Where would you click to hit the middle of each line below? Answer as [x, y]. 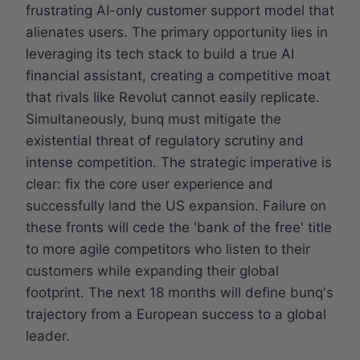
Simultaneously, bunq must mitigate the [153, 119]
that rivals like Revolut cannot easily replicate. [173, 97]
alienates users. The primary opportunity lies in [177, 32]
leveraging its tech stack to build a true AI [160, 53]
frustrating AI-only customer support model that [180, 10]
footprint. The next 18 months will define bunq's [180, 292]
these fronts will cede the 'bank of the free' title [179, 227]
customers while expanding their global [152, 270]
